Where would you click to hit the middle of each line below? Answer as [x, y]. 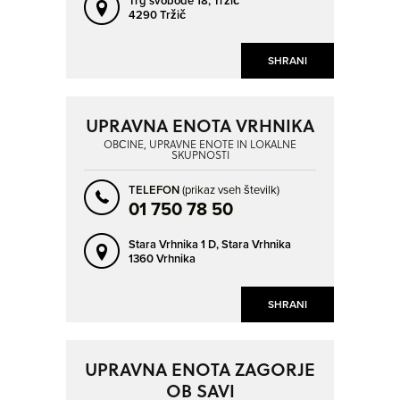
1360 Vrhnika [162, 258]
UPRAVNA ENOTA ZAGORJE [200, 368]
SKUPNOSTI [200, 154]
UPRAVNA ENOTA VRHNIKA [200, 125]
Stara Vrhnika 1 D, [175, 244]
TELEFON [155, 189]
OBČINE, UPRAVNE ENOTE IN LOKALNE [200, 144]
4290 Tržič [157, 15]
